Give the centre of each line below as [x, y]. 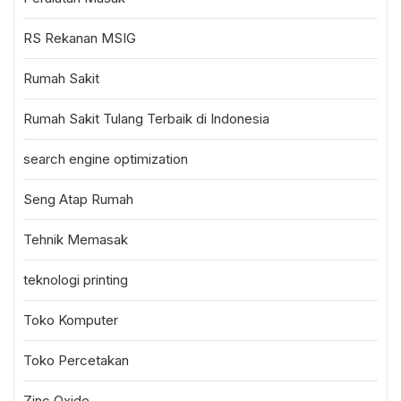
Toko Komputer [71, 320]
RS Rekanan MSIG [80, 38]
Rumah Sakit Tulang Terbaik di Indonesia [146, 119]
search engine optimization [106, 159]
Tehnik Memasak [76, 239]
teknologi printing [76, 280]
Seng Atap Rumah [78, 199]
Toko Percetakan [76, 360]
